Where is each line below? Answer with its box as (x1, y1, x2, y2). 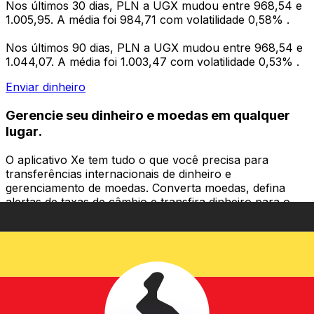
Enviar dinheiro (6, 80, 86, 95)
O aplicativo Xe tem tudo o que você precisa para (6, 152, 268, 167)
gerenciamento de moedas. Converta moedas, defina (6, 180, 285, 195)
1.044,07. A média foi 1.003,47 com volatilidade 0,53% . (6, 55, 299, 69)
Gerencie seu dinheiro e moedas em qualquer (6, 107, 290, 123)
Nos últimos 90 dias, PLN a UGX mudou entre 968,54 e (6, 41, 303, 55)
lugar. (6, 123, 42, 139)
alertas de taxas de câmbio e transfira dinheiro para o (6, 194, 290, 209)
